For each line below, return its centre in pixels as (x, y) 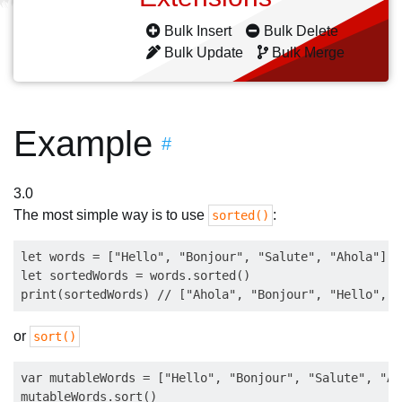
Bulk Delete (301, 31)
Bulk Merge (308, 52)
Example (83, 144)
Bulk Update (204, 52)
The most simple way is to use (111, 215)
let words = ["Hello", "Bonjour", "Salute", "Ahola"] (204, 257)
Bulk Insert (198, 31)
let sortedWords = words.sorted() (135, 275)
